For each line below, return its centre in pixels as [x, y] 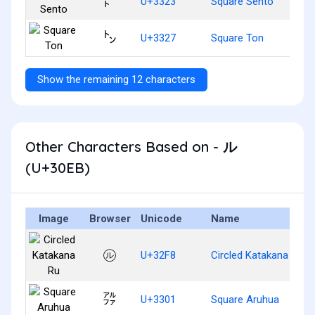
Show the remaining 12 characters [116, 79]
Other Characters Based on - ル [131, 146]
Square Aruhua [245, 299]
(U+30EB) [58, 167]
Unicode [161, 218]
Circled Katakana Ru [257, 255]
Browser [110, 218]
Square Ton [237, 38]
